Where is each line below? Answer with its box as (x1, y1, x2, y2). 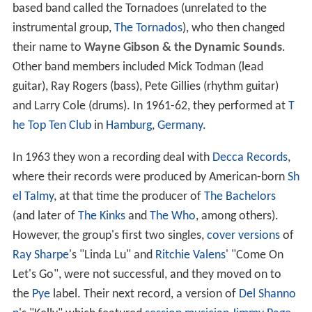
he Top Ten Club (12, 118, 91, 132)
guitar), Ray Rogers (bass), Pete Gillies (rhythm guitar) (12, 79, 279, 93)
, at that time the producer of (53, 189, 204, 203)
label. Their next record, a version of (49, 287, 239, 301)
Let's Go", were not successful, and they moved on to (12, 267, 281, 281)
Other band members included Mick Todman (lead (12, 60, 263, 74)
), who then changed (182, 21, 285, 35)
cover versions (206, 228, 280, 242)
